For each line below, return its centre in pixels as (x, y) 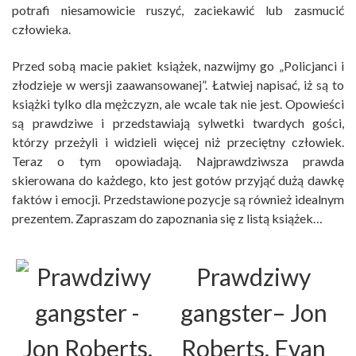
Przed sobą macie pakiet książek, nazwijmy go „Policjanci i (178, 66)
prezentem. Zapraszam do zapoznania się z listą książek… (167, 219)
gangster (226, 313)
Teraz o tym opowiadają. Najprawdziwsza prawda (178, 161)
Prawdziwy (253, 277)
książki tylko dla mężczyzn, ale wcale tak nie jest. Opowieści (178, 104)
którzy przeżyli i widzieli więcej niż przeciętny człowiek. (178, 142)
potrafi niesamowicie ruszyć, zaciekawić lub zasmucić (178, 10)
